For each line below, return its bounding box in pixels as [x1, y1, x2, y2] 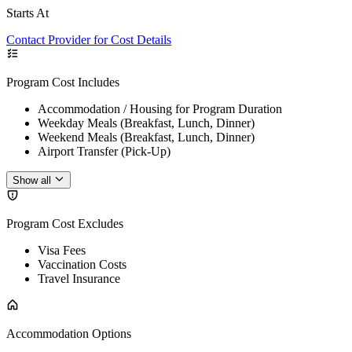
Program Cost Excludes [6, 216, 123, 230]
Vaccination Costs [38, 257, 126, 271]
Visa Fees [38, 243, 86, 257]
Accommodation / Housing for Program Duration [38, 101, 282, 115]
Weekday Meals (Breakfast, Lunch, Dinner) [38, 115, 255, 130]
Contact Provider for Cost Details [6, 32, 171, 46]
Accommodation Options [6, 326, 131, 340]
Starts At [6, 5, 49, 20]
